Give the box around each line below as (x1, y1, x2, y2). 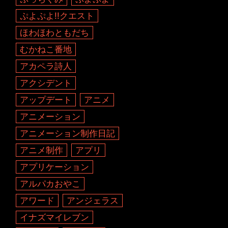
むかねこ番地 (20, 44, 72, 55)
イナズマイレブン (20, 212, 90, 223)
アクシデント (20, 77, 72, 89)
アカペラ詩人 (20, 61, 72, 72)
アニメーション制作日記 (20, 128, 116, 139)
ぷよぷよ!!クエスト (20, 10, 95, 21)
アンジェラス (67, 195, 119, 206)
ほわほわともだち (20, 27, 90, 38)
